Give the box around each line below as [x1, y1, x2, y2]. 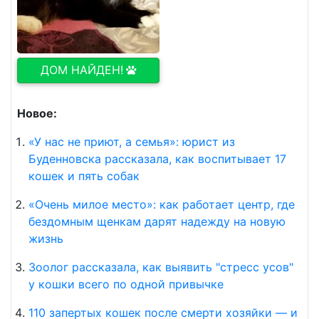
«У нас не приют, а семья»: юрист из [28, 135, 235, 149]
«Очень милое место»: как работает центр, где [28, 197, 295, 211]
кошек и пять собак [28, 169, 140, 183]
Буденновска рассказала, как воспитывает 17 [28, 152, 286, 166]
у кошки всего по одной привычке [28, 277, 224, 291]
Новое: [17, 106, 57, 120]
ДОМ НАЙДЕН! [41, 63, 123, 77]
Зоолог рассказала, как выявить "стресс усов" [28, 260, 293, 274]
